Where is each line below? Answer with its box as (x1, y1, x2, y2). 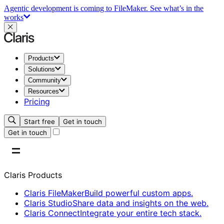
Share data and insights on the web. (72, 198, 208, 208)
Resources (28, 87, 59, 95)
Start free (24, 117, 55, 125)
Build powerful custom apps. (84, 188, 193, 198)
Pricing (24, 96, 50, 106)
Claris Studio (24, 198, 72, 208)
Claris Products (4, 170, 62, 180)
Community (28, 76, 61, 84)
